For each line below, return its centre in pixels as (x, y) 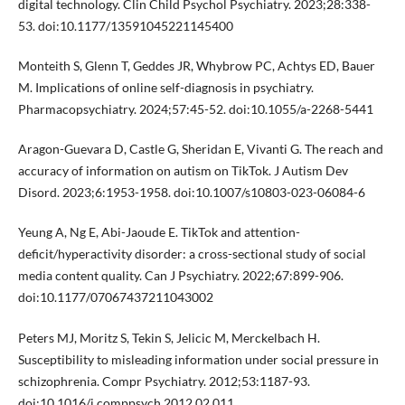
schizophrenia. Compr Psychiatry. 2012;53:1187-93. (164, 381)
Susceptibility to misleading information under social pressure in (198, 359)
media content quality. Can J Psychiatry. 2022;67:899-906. (180, 276)
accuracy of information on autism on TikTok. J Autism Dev (183, 171)
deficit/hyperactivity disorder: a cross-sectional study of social (192, 254)
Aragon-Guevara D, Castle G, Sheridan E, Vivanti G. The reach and (200, 149)
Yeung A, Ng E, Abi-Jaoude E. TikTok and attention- (159, 232)
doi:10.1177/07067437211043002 (115, 297)
